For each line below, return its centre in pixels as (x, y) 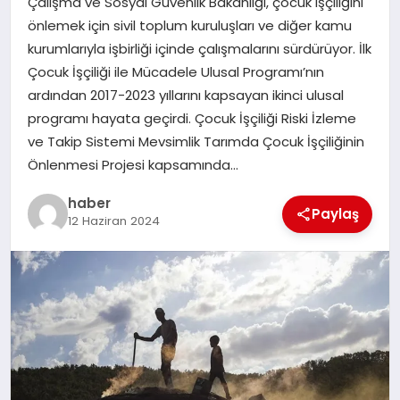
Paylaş (336, 213)
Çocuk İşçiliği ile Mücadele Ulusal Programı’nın (175, 72)
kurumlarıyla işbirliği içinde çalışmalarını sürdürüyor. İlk (199, 49)
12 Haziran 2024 (113, 221)
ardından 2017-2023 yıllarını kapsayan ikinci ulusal (185, 96)
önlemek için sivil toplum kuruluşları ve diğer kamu (189, 26)
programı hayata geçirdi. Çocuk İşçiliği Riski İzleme (192, 119)
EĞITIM (45, 37)
